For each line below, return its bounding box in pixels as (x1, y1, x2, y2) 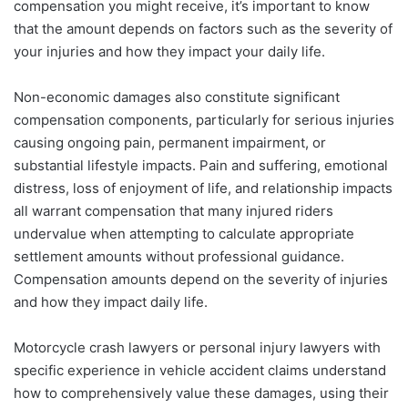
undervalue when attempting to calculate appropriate (14, 225, 354, 243)
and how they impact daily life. (14, 293, 208, 311)
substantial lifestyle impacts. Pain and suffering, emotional (14, 157, 388, 175)
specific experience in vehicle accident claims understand (14, 362, 386, 380)
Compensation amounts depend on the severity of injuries (14, 270, 388, 289)
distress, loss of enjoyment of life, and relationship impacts (14, 179, 393, 198)
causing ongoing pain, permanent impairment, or (14, 134, 326, 152)
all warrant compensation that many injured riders (14, 202, 333, 220)
